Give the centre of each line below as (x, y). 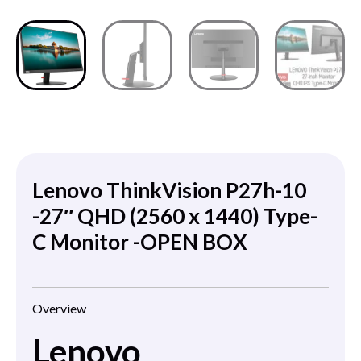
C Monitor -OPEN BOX (140, 242)
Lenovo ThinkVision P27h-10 (169, 191)
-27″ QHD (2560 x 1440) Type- (175, 216)
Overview (59, 309)
